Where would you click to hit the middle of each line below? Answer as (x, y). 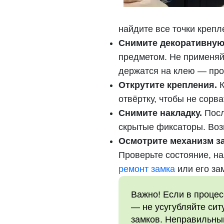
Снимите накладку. (160, 113)
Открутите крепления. (168, 85)
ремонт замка (147, 169)
